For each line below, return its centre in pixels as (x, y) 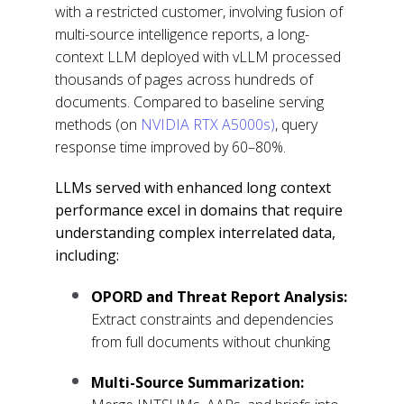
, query (297, 124)
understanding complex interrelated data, (196, 232)
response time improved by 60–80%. (171, 147)
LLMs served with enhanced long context (193, 187)
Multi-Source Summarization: (198, 383)
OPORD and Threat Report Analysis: (220, 297)
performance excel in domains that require (199, 210)
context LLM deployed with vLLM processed (198, 56)
